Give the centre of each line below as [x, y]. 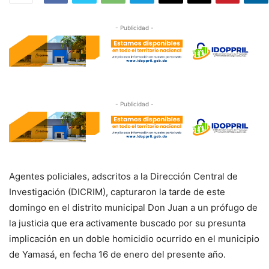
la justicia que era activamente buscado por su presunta [127, 223]
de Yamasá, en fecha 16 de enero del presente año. [117, 255]
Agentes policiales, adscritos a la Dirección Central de [123, 177]
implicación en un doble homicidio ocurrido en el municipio [134, 239]
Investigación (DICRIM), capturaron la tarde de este [117, 192]
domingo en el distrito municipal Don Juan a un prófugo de [133, 208]
